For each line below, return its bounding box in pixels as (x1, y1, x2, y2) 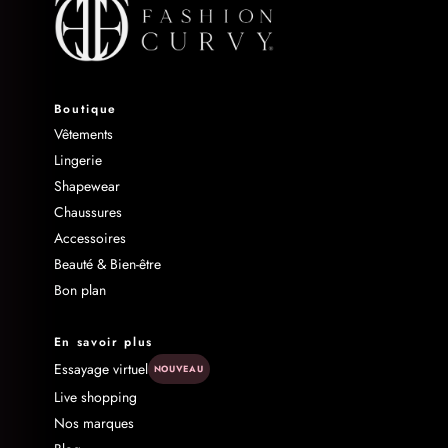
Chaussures (53, 202, 122, 223)
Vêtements (53, 124, 113, 145)
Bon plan (53, 280, 106, 301)
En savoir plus (53, 333, 154, 352)
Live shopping (53, 387, 137, 408)
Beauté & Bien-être (53, 254, 161, 275)
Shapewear (53, 176, 120, 197)
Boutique (53, 100, 118, 119)
